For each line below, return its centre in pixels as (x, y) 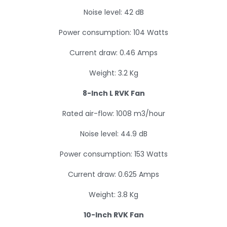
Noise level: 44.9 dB (113, 134)
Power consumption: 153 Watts (113, 154)
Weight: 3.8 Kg (113, 195)
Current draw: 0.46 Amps (113, 53)
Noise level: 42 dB (113, 12)
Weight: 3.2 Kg (113, 73)
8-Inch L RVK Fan (113, 93)
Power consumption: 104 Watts (113, 32)
